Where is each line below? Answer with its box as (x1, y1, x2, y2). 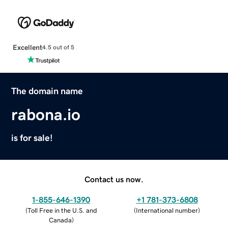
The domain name (11, 86, 83, 96)
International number (136, 207, 198, 214)
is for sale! (11, 133, 53, 142)
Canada (48, 216, 72, 223)
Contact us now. (84, 175, 144, 183)
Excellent (12, 43, 42, 51)
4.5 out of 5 (42, 44, 74, 51)
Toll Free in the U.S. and (27, 207, 97, 214)
